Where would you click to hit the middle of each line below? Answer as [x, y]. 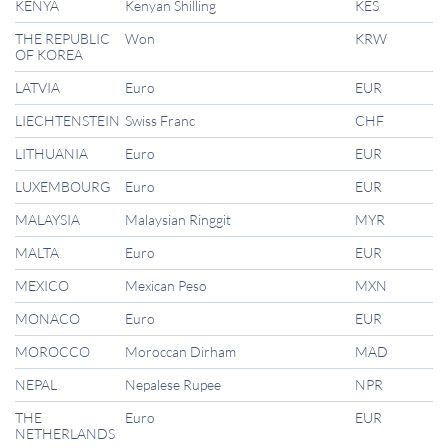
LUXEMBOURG [62, 186]
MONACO [47, 318]
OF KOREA [49, 54]
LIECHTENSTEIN [67, 120]
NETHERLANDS [65, 433]
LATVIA [37, 87]
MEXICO [42, 285]
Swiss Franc [160, 120]
